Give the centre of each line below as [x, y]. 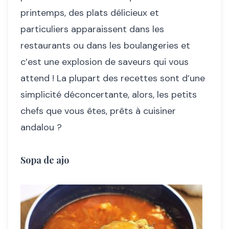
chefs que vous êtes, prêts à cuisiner [98, 111]
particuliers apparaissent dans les [92, 29]
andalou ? [42, 127]
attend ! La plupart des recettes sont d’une [113, 78]
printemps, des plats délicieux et [90, 13]
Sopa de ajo [45, 160]
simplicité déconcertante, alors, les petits [109, 95]
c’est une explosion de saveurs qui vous [105, 62]
